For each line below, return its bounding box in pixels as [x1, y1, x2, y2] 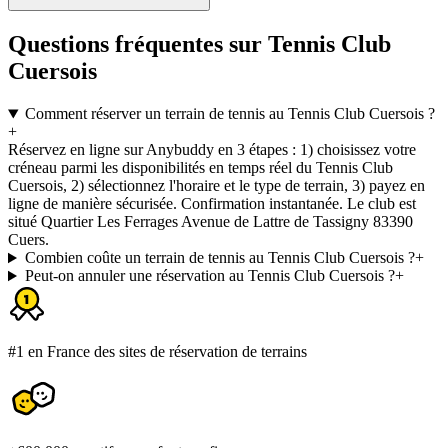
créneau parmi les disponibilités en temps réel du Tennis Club [8, 159, 393, 177]
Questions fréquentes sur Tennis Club [8, 31, 391, 58]
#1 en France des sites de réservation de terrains [8, 343, 307, 361]
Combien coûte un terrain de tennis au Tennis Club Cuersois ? [24, 249, 415, 267]
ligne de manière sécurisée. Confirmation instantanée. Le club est [8, 195, 416, 213]
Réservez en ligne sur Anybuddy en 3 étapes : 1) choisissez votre [8, 141, 416, 159]
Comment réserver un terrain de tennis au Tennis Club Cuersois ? [24, 105, 435, 123]
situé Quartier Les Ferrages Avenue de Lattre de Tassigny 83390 [8, 213, 413, 231]
